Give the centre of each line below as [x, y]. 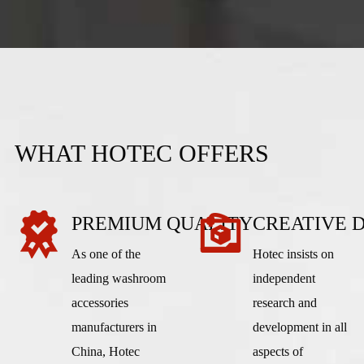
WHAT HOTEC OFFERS [141, 154]
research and [284, 303]
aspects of [277, 352]
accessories [100, 303]
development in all [299, 327]
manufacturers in [114, 327]
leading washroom [118, 279]
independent [284, 279]
